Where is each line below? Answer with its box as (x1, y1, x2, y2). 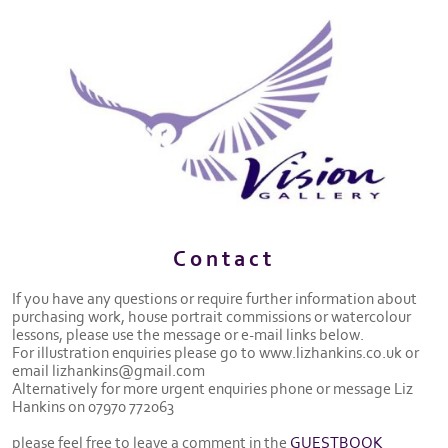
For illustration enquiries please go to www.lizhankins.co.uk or (12, 343, 419, 362)
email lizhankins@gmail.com (12, 361, 205, 380)
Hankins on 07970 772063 (12, 397, 174, 416)
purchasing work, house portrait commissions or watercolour (12, 307, 411, 326)
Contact (173, 247, 275, 273)
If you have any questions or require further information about (12, 289, 417, 308)
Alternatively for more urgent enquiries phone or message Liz (12, 379, 413, 398)
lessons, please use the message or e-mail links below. (12, 325, 364, 344)
